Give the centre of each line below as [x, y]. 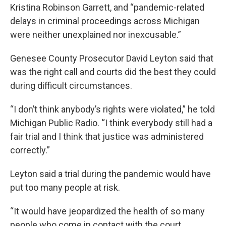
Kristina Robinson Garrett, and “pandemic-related [107, 8]
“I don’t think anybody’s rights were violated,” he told [112, 109]
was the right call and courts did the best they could [113, 72]
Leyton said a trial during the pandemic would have [110, 174]
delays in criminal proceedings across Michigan [105, 21]
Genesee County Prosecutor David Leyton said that [112, 59]
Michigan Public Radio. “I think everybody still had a [111, 123]
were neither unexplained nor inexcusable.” [96, 35]
